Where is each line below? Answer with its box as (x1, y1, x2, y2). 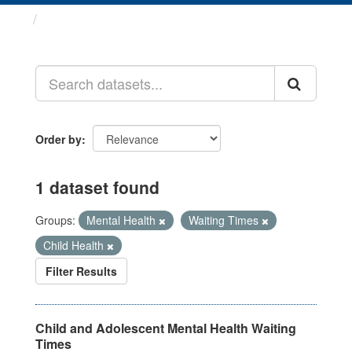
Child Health (43, 237, 107, 253)
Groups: (35, 212, 75, 228)
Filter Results (46, 263, 117, 279)
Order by (35, 131, 82, 147)
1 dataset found (35, 175, 159, 199)
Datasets (45, 9, 104, 29)
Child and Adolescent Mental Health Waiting (35, 319, 296, 337)
